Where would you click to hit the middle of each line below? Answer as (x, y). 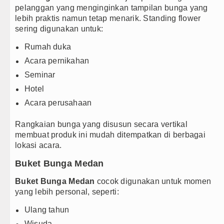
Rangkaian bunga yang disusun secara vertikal (101, 124)
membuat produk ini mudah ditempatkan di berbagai (110, 135)
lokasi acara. (38, 145)
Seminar (40, 75)
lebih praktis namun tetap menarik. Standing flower (108, 18)
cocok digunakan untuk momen (153, 181)
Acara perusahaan (58, 103)
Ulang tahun (47, 210)
